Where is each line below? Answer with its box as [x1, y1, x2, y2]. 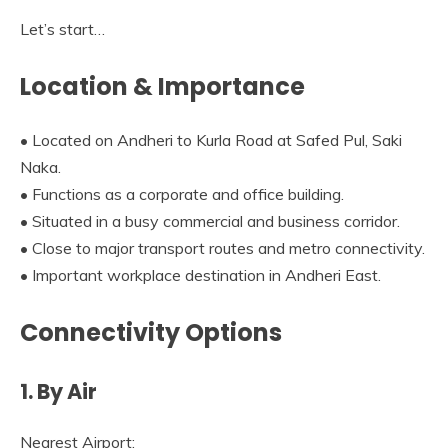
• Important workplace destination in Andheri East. [20, 264, 381, 285]
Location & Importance [20, 69, 305, 103]
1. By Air [20, 376, 97, 406]
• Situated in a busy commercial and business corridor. [20, 210, 400, 231]
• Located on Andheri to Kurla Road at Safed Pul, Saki [20, 129, 402, 150]
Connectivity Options [20, 315, 282, 349]
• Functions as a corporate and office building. [20, 183, 344, 204]
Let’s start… [20, 18, 105, 39]
